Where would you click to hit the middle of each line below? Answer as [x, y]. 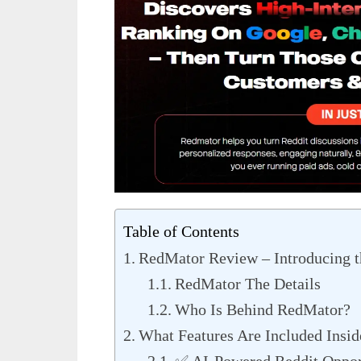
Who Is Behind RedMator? [263, 310]
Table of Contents [181, 232]
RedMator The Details [248, 284]
